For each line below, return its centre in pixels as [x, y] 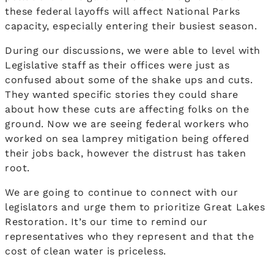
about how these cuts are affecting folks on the [127, 109]
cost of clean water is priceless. [87, 251]
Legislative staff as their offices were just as [117, 65]
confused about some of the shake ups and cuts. [129, 80]
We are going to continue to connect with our [122, 193]
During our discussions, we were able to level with [133, 51]
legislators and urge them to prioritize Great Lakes [135, 207]
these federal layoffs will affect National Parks [123, 12]
